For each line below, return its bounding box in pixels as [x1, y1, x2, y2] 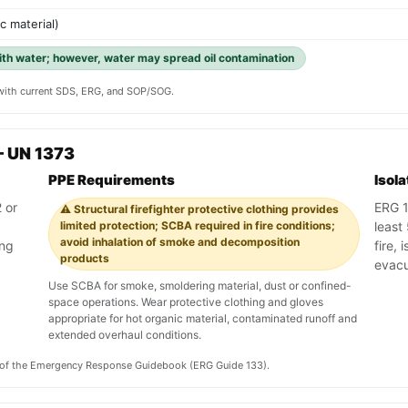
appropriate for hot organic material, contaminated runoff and [48, 311, 357, 326]
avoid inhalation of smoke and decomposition [60, 235, 300, 250]
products [60, 251, 109, 266]
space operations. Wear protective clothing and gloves [48, 295, 323, 310]
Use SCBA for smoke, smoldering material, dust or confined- [48, 279, 352, 293]
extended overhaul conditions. [48, 328, 201, 342]
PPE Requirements [48, 171, 175, 189]
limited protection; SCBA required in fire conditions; [60, 219, 335, 233]
